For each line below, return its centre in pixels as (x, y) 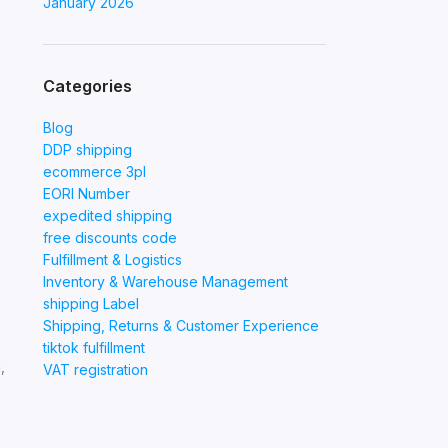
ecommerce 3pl (94, 171)
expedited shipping (107, 215)
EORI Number (86, 193)
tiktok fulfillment (93, 347)
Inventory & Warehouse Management (165, 281)
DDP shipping (87, 149)
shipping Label (90, 303)
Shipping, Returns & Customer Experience (180, 325)
